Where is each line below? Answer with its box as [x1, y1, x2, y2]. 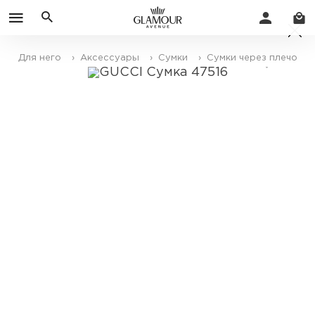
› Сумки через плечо [198, 54, 297, 62]
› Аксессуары [71, 54, 139, 62]
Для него [18, 54, 61, 62]
